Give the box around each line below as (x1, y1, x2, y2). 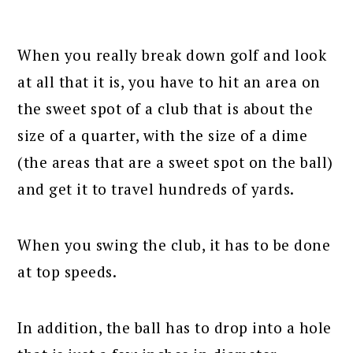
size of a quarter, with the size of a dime (17, 125, 308, 146)
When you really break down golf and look (17, 45, 327, 65)
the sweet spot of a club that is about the (17, 98, 314, 119)
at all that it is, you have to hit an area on (17, 72, 321, 92)
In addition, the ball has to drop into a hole (17, 318, 332, 338)
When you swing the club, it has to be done (17, 235, 331, 255)
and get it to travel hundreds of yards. (17, 179, 295, 199)
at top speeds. (17, 262, 117, 282)
